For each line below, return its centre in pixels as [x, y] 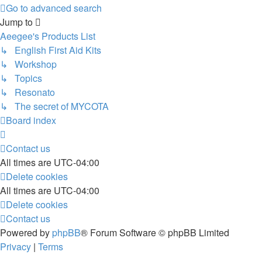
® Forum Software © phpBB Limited [155, 232]
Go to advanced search [54, 8]
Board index [31, 120]
